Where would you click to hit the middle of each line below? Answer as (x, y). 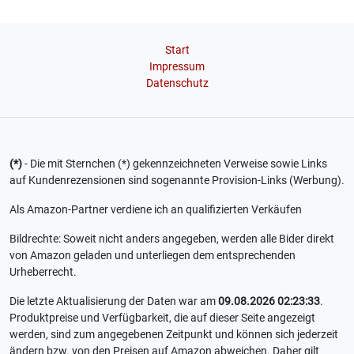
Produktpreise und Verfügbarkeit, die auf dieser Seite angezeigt (162, 318)
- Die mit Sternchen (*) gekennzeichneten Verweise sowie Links (175, 164)
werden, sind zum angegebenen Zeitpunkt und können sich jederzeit (174, 335)
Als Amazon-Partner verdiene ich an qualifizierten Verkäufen (156, 210)
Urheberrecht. (43, 272)
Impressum (177, 67)
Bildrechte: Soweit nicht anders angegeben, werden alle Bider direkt (172, 239)
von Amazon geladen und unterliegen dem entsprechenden (153, 256)
